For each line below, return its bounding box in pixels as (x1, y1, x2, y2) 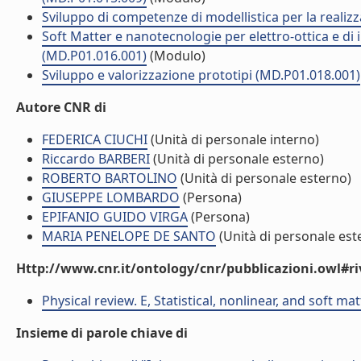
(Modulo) (147, 47, 205, 64)
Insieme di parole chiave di (16, 324, 188, 342)
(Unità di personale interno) (147, 131, 319, 148)
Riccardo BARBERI (42, 150, 150, 168)
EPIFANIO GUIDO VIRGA (42, 208, 188, 226)
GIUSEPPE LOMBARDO (42, 189, 180, 206)
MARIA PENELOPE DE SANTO (42, 227, 216, 245)
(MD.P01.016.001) (42, 47, 147, 64)
